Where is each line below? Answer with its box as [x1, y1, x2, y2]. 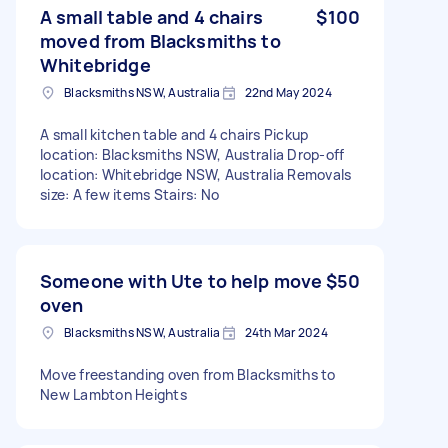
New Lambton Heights [40, 384, 187, 404]
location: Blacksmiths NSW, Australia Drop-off [40, 144, 345, 164]
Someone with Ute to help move [40, 268, 323, 293]
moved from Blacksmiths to [40, 28, 281, 53]
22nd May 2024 [244, 83, 332, 101]
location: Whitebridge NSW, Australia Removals [40, 164, 352, 184]
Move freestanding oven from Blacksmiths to [40, 364, 336, 384]
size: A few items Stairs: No [40, 184, 219, 204]
